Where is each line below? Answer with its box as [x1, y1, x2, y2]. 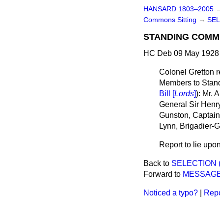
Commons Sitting [143, 16, 198, 24]
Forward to [143, 170, 183, 178]
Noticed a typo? [143, 189, 198, 197]
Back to [143, 159, 171, 167]
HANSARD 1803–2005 [143, 5, 214, 13]
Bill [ [159, 89, 174, 98]
